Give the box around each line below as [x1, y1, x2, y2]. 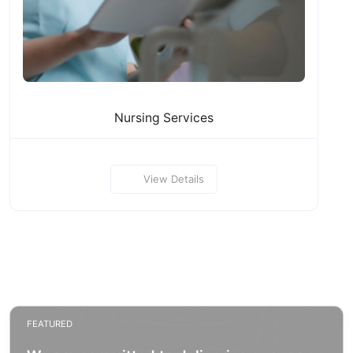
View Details [143, 172, 204, 185]
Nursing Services [114, 110, 214, 125]
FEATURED [27, 318, 72, 329]
